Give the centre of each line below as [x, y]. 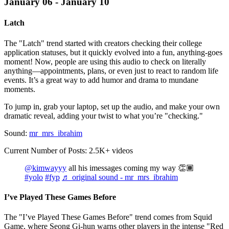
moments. [20, 89]
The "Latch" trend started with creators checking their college [103, 43]
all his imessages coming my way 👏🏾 [130, 168]
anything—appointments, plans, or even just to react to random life [111, 71]
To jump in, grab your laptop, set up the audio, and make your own [112, 106]
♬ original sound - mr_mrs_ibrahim [120, 177]
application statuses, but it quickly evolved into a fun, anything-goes [113, 52]
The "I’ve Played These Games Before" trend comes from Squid [108, 217]
